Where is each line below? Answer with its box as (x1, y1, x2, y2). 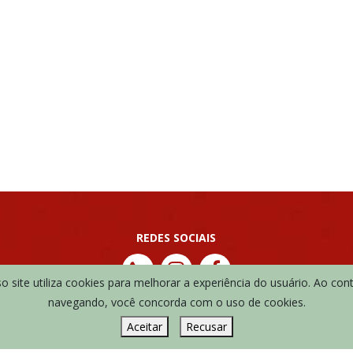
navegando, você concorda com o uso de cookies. (47, 295, 306, 310)
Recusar (185, 319, 227, 334)
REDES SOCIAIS (136, 230, 217, 245)
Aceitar (126, 319, 162, 334)
